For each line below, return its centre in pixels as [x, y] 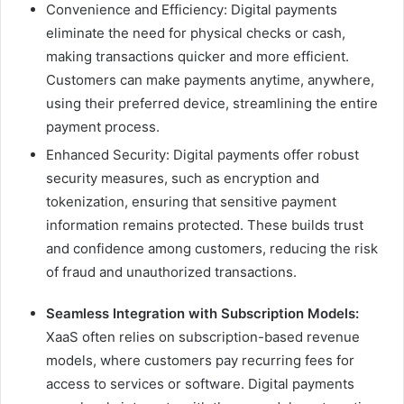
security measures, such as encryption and [183, 178]
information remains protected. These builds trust [205, 225]
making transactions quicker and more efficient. [197, 56]
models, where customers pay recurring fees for [200, 360]
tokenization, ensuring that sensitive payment [191, 201]
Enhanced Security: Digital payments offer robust [202, 154]
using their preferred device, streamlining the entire [212, 103]
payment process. [103, 126]
